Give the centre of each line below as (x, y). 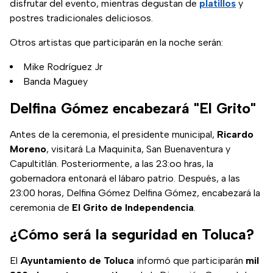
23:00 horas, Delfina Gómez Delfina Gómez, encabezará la (135, 193)
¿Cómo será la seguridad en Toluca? (132, 235)
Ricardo (235, 135)
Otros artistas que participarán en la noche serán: (116, 43)
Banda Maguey (55, 82)
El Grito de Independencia (133, 208)
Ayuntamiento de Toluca (77, 261)
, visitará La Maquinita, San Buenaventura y (138, 149)
